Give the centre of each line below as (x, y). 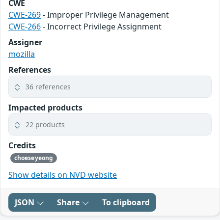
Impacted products (45, 107)
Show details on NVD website (63, 175)
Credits (22, 145)
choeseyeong (34, 158)
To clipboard (126, 202)
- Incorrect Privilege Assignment (101, 26)
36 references (48, 86)
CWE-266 (25, 26)
